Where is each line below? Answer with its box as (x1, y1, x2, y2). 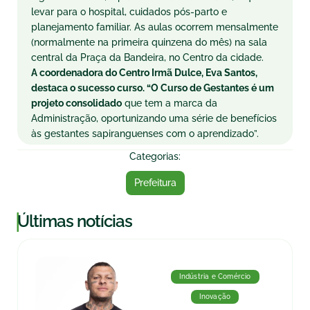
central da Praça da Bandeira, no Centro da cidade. (31, 52, 264, 63)
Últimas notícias (17, 211, 132, 231)
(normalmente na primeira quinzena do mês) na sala (31, 37, 267, 48)
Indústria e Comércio (179, 273, 251, 280)
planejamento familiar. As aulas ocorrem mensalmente (31, 21, 278, 33)
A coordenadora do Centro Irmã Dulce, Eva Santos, (31, 67, 257, 78)
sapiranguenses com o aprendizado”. (89, 128, 259, 139)
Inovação (199, 293, 231, 300)
